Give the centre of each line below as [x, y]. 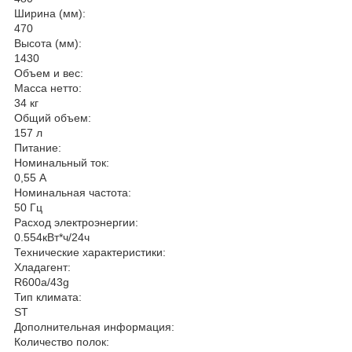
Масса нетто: [48, 88]
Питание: [38, 147]
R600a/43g [42, 282]
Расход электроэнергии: [76, 222]
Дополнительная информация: [94, 326]
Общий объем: [53, 117]
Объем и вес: [49, 73]
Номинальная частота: [73, 192]
